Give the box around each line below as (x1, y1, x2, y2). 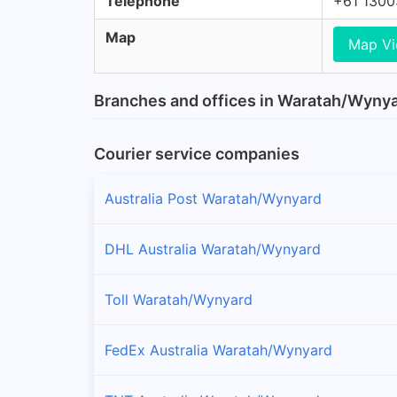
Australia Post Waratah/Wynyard (105, 189, 322, 207)
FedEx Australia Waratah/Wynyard (105, 340, 332, 359)
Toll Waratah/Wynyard (105, 290, 253, 308)
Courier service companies (94, 144, 300, 163)
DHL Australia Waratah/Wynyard (105, 239, 321, 258)
